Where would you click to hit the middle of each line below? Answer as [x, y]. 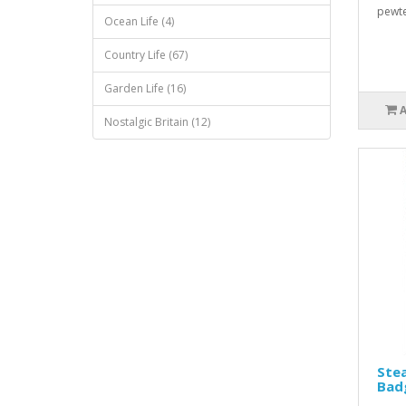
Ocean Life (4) [139, 21]
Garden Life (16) [145, 88]
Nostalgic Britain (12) [157, 122]
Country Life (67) [146, 55]
